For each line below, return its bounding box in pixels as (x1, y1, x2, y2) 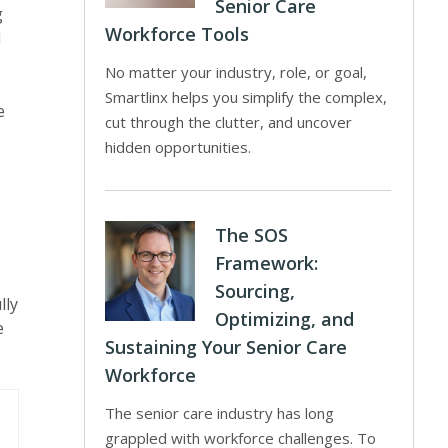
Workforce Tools (105, 22, 250, 46)
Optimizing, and (215, 307, 355, 331)
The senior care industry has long (105, 403, 335, 423)
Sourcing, (215, 279, 296, 303)
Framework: (215, 251, 319, 275)
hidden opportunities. (105, 137, 252, 157)
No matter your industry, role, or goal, (105, 62, 368, 82)
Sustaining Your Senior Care (105, 335, 348, 359)
